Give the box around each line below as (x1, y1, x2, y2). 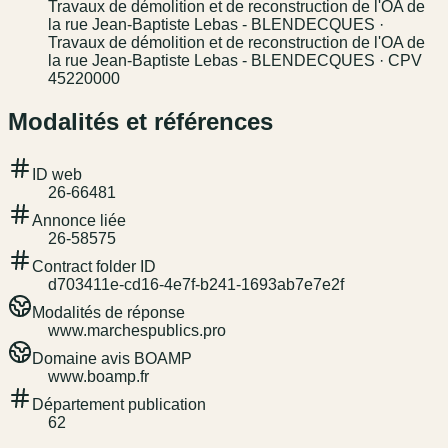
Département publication (32, 396, 206, 414)
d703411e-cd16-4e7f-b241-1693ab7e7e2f (48, 276, 344, 294)
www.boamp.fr (48, 368, 149, 386)
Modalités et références (8, 108, 273, 136)
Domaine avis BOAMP (32, 350, 192, 368)
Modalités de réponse (32, 304, 185, 322)
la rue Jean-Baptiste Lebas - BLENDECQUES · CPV (48, 52, 422, 70)
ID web (32, 166, 82, 184)
